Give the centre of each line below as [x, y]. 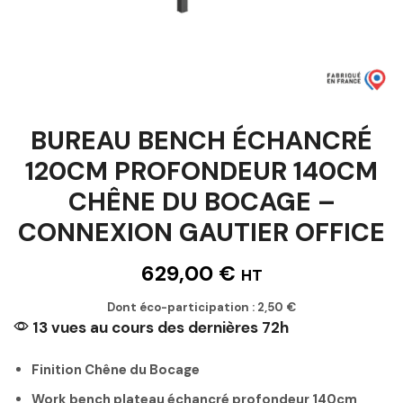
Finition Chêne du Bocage [116, 369]
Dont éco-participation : [182, 307]
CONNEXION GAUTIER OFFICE [201, 232]
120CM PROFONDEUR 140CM [201, 171]
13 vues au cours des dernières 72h [159, 327]
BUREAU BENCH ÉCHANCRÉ [201, 140]
